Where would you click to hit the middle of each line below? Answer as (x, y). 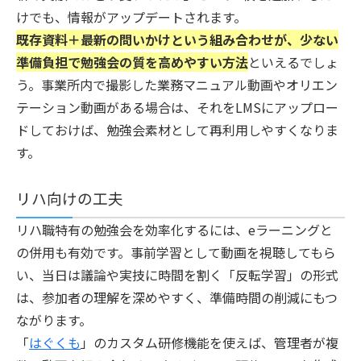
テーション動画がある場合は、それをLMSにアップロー (177, 107)
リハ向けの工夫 (70, 197)
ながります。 (54, 320)
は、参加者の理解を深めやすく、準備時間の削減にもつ (177, 297)
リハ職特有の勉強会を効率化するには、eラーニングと (174, 229)
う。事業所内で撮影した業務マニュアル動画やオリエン (177, 84)
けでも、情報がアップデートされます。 (131, 17)
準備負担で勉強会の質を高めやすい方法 (132, 62)
